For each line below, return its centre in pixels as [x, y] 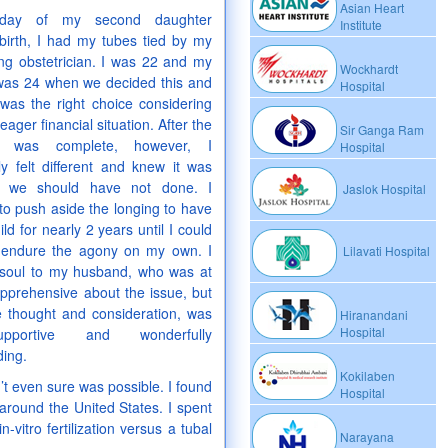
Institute [361, 24]
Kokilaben [367, 375]
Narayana [367, 436]
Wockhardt [369, 68]
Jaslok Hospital [383, 189]
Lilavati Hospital [385, 251]
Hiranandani [374, 314]
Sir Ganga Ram [382, 129]
